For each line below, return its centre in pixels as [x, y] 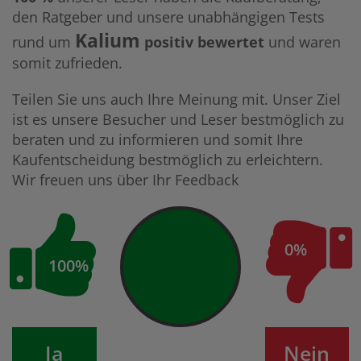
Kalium [108, 40]
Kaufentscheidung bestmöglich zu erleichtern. [168, 160]
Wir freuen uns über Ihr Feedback [125, 180]
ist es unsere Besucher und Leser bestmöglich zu [178, 119]
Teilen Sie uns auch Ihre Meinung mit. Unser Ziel [176, 99]
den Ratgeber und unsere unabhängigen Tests [168, 17]
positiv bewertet [202, 42]
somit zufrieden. [67, 63]
